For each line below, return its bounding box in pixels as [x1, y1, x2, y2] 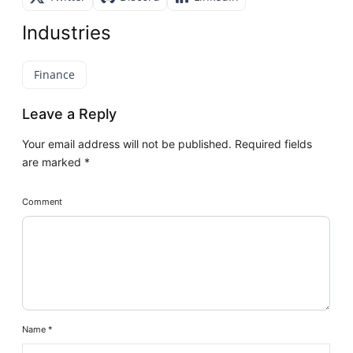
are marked [22, 154, 85, 169]
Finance [34, 67, 76, 83]
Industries [22, 20, 112, 44]
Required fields [232, 136, 313, 150]
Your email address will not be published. [22, 136, 232, 150]
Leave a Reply [22, 105, 117, 122]
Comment [22, 195, 63, 207]
